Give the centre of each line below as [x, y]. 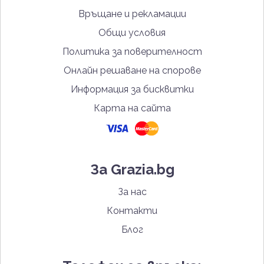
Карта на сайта [132, 108]
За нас [132, 192]
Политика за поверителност [132, 52]
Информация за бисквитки [132, 90]
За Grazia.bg [132, 170]
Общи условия [132, 33]
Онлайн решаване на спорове [132, 71]
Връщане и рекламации [132, 14]
